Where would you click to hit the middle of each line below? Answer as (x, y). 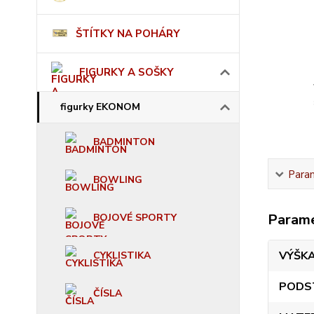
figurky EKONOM (100, 107)
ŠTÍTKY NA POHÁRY (128, 34)
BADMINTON (124, 142)
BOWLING (118, 180)
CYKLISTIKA (122, 255)
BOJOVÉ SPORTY (135, 218)
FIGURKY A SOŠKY (127, 72)
